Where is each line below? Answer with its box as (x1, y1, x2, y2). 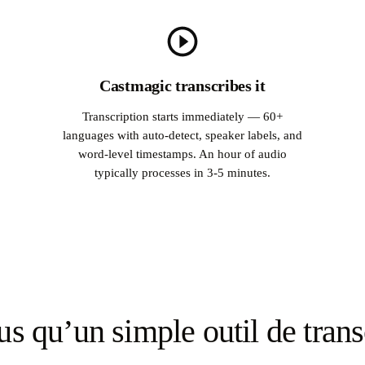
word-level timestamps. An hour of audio (77, 147, 287, 161)
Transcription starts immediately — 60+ (81, 109, 283, 124)
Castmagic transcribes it (99, 76, 266, 95)
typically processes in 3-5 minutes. (94, 165, 270, 180)
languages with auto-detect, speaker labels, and (62, 128, 302, 143)
